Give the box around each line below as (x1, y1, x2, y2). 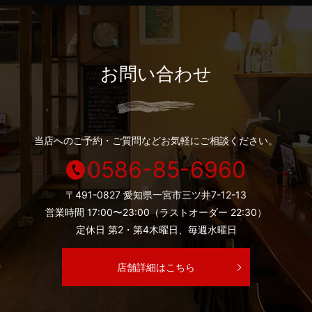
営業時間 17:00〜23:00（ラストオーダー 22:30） (45, 206, 267, 219)
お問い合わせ (100, 63, 212, 85)
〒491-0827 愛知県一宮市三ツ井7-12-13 (65, 189, 247, 201)
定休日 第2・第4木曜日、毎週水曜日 (75, 224, 237, 236)
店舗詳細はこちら (117, 260, 195, 273)
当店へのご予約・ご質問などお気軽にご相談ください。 (34, 134, 278, 147)
